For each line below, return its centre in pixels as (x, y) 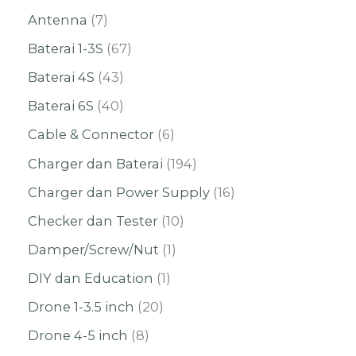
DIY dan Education (91, 278)
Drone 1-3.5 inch (81, 306)
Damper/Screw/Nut (93, 249)
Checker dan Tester (93, 221)
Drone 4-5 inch (78, 336)
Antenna (58, 20)
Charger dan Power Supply (119, 192)
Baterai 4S (61, 77)
